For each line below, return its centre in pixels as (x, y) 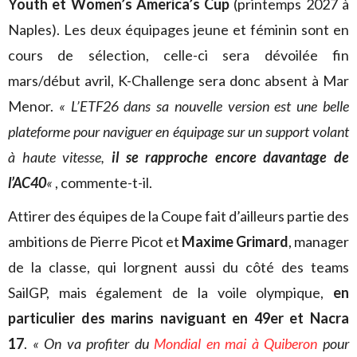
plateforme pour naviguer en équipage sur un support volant (178, 131)
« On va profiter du (93, 343)
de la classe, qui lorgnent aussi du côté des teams (178, 267)
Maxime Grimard (235, 241)
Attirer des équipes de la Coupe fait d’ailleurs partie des (178, 216)
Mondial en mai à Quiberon (236, 343)
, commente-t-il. (104, 182)
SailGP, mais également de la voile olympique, (171, 292)
